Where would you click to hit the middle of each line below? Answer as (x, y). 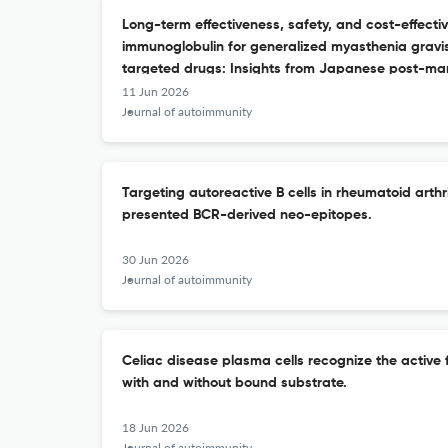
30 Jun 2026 (155, 259)
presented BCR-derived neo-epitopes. (247, 215)
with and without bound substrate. (234, 383)
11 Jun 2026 (155, 91)
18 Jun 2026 (155, 427)
